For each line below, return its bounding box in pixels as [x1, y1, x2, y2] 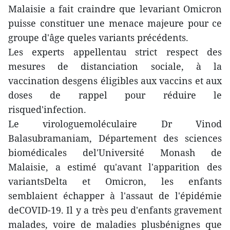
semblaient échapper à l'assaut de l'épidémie [8, 189, 222, 202]
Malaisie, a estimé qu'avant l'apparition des [8, 160, 222, 173]
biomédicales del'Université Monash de [8, 146, 222, 159]
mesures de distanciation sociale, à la [8, 60, 222, 72]
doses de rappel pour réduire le [8, 88, 222, 101]
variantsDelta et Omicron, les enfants [8, 175, 222, 187]
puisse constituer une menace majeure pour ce [8, 16, 222, 29]
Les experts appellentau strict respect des [8, 45, 222, 58]
